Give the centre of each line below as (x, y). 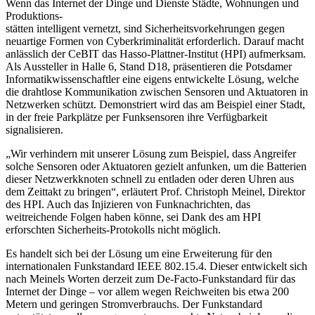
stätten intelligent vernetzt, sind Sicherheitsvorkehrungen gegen (145, 28)
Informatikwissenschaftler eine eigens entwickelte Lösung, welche (152, 79)
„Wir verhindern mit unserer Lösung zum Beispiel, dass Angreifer (151, 153)
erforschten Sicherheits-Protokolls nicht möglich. (113, 229)
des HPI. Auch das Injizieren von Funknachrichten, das (128, 204)
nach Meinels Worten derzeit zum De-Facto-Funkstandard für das (150, 278)
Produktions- (34, 15)
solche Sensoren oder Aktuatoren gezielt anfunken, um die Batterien (156, 166)
